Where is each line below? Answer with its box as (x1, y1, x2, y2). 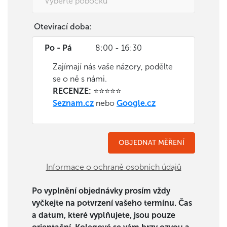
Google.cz (117, 98, 156, 108)
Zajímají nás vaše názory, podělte (53, 61, 173, 71)
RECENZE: (53, 86, 91, 96)
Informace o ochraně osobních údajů (46, 162, 181, 172)
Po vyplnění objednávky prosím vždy (32, 185, 170, 196)
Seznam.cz (53, 98, 94, 108)
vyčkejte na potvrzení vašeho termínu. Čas (32, 198, 192, 208)
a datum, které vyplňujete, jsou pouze (32, 210, 175, 220)
